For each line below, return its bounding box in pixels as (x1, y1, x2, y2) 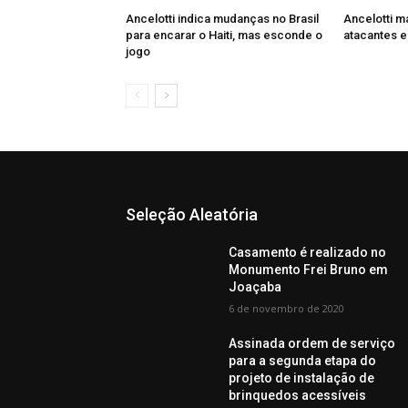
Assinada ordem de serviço (229, 335, 396, 351)
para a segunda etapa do (229, 352, 377, 368)
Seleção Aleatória (126, 204, 258, 224)
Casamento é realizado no (229, 244, 387, 260)
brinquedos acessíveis (229, 387, 367, 403)
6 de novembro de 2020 (229, 301, 345, 315)
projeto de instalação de (229, 370, 375, 385)
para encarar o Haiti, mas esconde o (126, 27, 322, 42)
